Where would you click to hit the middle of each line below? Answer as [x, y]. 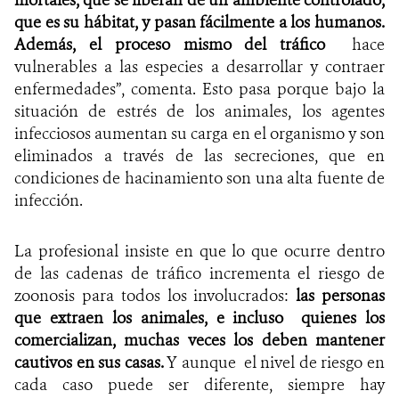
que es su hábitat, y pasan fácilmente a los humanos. [199, 22]
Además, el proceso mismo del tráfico [170, 44]
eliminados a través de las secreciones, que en [199, 155]
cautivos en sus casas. [89, 362]
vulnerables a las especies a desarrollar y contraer [199, 66]
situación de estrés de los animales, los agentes [199, 111]
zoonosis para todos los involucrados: [155, 295]
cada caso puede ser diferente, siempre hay [199, 384]
